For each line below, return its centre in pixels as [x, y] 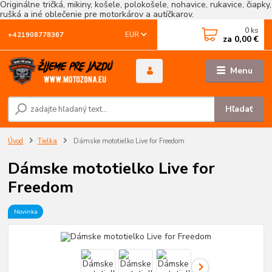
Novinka [25, 211]
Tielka [47, 141]
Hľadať [239, 109]
